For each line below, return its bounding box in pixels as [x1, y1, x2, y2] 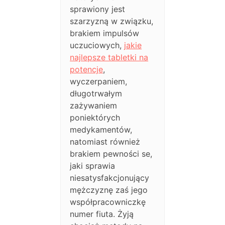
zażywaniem [70, 100, 118, 111]
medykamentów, [70, 125, 133, 135]
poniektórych [70, 113, 121, 123]
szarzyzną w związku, [70, 16, 154, 27]
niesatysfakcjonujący [70, 173, 150, 183]
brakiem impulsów [70, 28, 140, 39]
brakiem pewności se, [70, 149, 153, 159]
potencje [70, 64, 103, 75]
